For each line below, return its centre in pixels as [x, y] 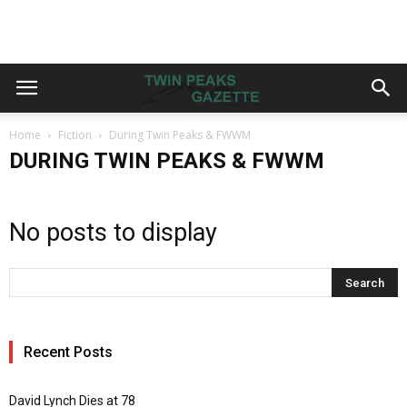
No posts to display [113, 233]
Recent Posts [68, 352]
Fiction [75, 135]
